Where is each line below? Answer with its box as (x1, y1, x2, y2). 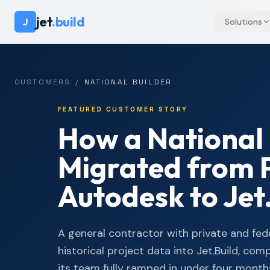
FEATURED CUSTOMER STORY (58, 105, 188, 113)
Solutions (225, 16, 263, 27)
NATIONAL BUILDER (84, 77, 172, 87)
